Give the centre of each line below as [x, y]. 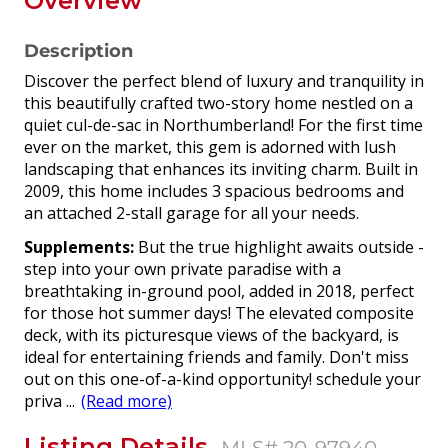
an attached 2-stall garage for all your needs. [191, 212]
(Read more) [126, 400]
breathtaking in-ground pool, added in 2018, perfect [219, 290]
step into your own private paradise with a [182, 268]
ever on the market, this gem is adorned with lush [210, 146]
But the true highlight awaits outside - [281, 246]
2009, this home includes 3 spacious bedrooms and [214, 190]
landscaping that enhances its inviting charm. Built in [221, 168]
